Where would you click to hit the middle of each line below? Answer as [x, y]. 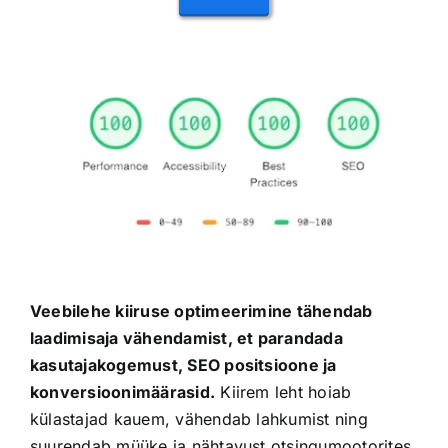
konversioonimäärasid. [122, 391]
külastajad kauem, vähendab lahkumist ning [198, 418]
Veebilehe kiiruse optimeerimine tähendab [201, 310]
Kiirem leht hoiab [283, 391]
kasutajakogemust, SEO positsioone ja [183, 364]
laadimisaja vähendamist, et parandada [186, 337]
